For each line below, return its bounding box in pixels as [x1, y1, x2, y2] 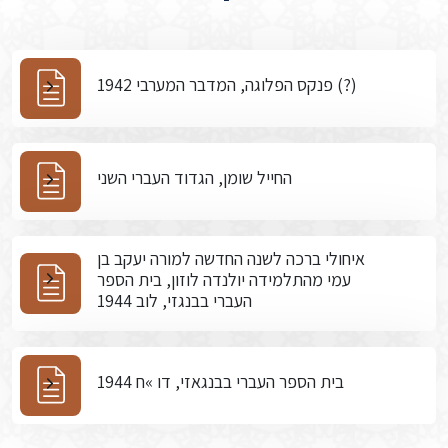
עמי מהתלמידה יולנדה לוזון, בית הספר [97, 268, 351, 291]
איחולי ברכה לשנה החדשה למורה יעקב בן [97, 247, 365, 270]
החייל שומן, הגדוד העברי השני [97, 166, 292, 189]
